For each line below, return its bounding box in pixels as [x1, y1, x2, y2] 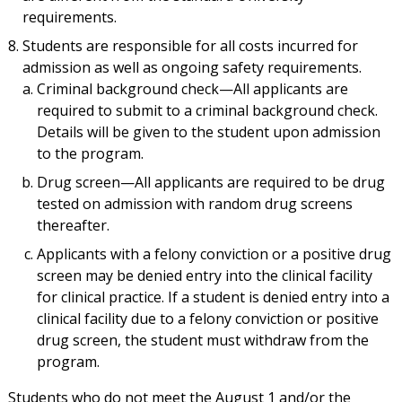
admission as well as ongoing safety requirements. [22, 57, 362, 78]
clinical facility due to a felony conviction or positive [36, 309, 379, 329]
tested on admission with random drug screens [36, 194, 353, 214]
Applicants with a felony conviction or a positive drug [36, 244, 391, 265]
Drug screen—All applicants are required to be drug [36, 172, 385, 193]
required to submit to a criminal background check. [36, 100, 378, 121]
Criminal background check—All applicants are [36, 79, 348, 100]
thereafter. [36, 215, 109, 236]
